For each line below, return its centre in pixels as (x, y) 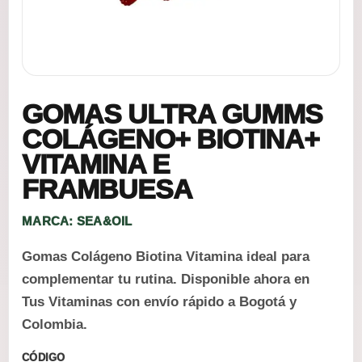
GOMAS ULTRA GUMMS (172, 114)
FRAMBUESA (107, 189)
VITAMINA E (96, 164)
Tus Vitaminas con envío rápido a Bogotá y (159, 302)
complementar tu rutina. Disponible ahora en (166, 279)
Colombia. (55, 324)
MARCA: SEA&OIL (77, 221)
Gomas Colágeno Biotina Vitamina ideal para (166, 257)
